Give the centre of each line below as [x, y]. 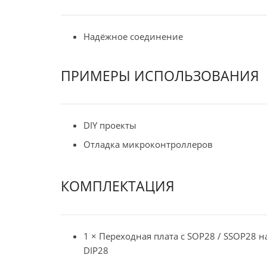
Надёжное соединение [133, 37]
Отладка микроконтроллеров [148, 144]
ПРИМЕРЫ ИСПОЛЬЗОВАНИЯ [160, 75]
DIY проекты [110, 125]
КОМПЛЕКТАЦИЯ [118, 186]
